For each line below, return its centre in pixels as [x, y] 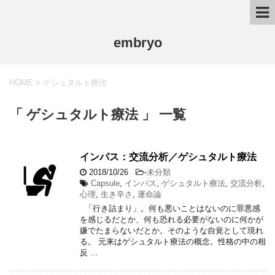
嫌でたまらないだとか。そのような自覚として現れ [172, 230]
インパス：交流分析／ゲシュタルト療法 [168, 157]
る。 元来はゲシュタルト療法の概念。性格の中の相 [173, 241]
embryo [137, 43]
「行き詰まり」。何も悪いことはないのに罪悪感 [170, 208]
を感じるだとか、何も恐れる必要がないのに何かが [172, 219]
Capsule [105, 183]
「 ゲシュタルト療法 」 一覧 [98, 114]
